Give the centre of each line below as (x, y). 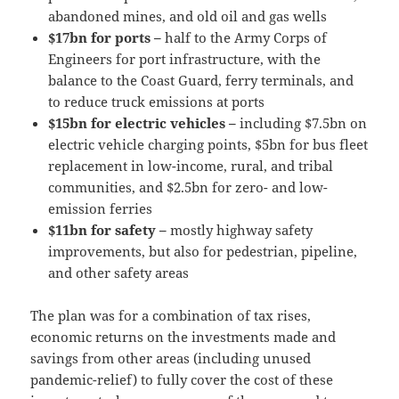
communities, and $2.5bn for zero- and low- (188, 187)
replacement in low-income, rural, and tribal (191, 166)
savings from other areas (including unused (171, 358)
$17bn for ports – (107, 38)
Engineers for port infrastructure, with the (185, 59)
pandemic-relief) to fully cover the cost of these (182, 380)
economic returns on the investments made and (183, 337)
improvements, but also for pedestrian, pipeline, (203, 252)
